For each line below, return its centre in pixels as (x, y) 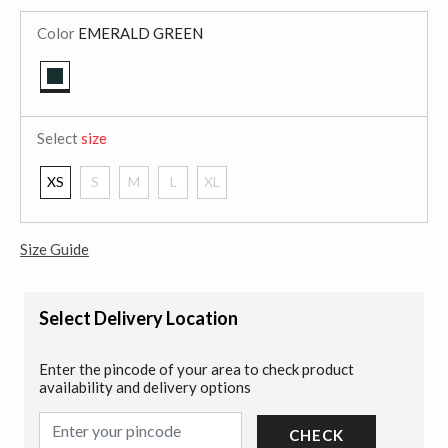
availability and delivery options (145, 386)
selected (81, 105)
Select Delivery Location (138, 317)
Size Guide (54, 248)
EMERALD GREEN (139, 33)
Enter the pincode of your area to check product (196, 368)
